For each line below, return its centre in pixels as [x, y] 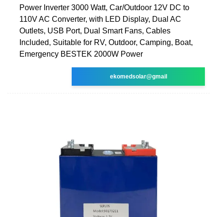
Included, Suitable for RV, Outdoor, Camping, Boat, [106, 42]
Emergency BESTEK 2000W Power [81, 54]
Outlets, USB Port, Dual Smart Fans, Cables [95, 31]
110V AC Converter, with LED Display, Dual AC [100, 19]
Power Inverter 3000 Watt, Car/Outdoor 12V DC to [104, 7]
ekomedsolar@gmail [138, 76]
